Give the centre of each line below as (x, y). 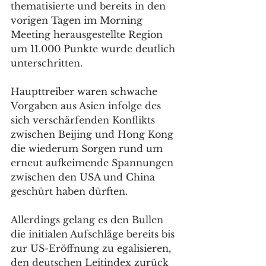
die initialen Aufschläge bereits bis (94, 234)
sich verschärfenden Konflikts (84, 120)
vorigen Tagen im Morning (78, 20)
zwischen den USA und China (84, 177)
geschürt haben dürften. (71, 191)
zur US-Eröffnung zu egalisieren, (92, 248)
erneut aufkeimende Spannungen (94, 162)
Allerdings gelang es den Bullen (88, 219)
